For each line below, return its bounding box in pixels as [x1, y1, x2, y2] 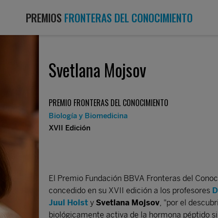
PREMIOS [25, 10, 64, 25]
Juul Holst [49, 198, 88, 207]
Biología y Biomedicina [49, 111, 127, 120]
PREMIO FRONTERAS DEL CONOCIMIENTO [49, 97, 168, 109]
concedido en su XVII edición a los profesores [49, 186, 212, 195]
